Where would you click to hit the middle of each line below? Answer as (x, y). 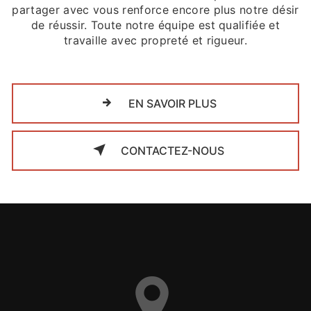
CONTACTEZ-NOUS (171, 150)
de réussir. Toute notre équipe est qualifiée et (155, 25)
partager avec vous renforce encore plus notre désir (155, 9)
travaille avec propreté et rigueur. (155, 40)
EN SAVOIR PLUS (171, 103)
